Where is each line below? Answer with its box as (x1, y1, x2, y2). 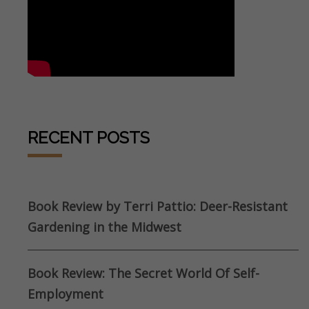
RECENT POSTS (28, 128, 150, 148)
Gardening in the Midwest (28, 219, 181, 236)
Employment (28, 286, 103, 303)
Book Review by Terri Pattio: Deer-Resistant (28, 198, 288, 215)
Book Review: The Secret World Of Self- (28, 265, 259, 282)
